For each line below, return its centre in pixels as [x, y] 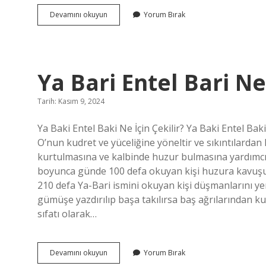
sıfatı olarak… [67, 214]
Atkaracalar [126, 14]
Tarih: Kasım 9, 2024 [71, 101]
